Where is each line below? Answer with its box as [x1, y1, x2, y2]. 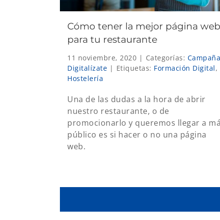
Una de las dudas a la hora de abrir [67, 93, 206, 105]
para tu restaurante [67, 33, 157, 45]
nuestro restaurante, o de [67, 105, 169, 116]
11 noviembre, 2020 [67, 53, 137, 62]
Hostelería [67, 73, 103, 83]
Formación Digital [154, 63, 216, 73]
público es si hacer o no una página [67, 129, 207, 140]
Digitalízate [67, 63, 107, 73]
